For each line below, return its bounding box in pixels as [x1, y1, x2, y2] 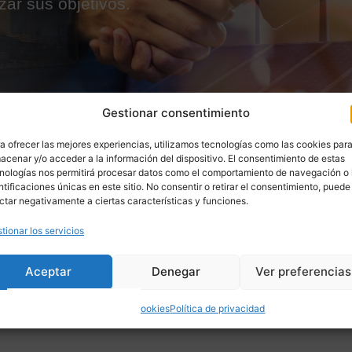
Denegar [151, 264, 200, 279]
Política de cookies [86, 302, 170, 314]
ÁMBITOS [6, 279, 90, 299]
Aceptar [25, 264, 72, 279]
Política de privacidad [170, 302, 266, 314]
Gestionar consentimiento [101, 104, 250, 120]
